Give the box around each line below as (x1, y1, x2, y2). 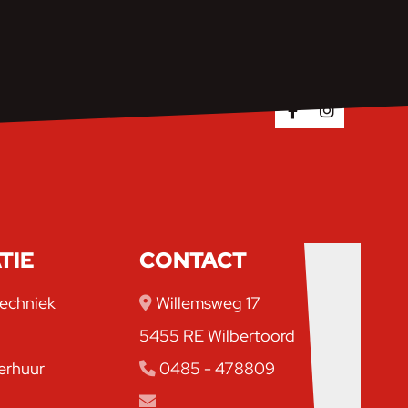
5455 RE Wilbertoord (139, 325, 296, 346)
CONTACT (139, 246, 248, 274)
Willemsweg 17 (152, 292, 261, 313)
